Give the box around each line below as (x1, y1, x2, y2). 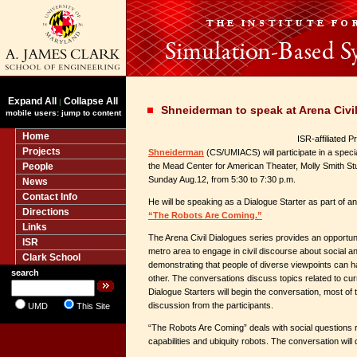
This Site (76, 301, 110, 311)
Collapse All (64, 96, 118, 107)
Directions (22, 206, 69, 218)
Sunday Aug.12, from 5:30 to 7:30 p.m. (148, 175, 296, 184)
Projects (22, 146, 61, 157)
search (11, 268, 39, 277)
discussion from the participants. (148, 300, 273, 310)
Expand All (8, 96, 57, 107)
